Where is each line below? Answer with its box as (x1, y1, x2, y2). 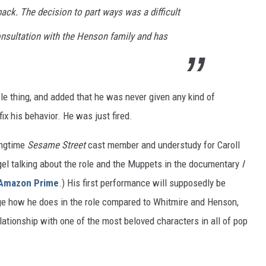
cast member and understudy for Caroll (88, 139, 240, 151)
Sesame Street (27, 139, 88, 151)
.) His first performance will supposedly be (59, 177, 226, 189)
